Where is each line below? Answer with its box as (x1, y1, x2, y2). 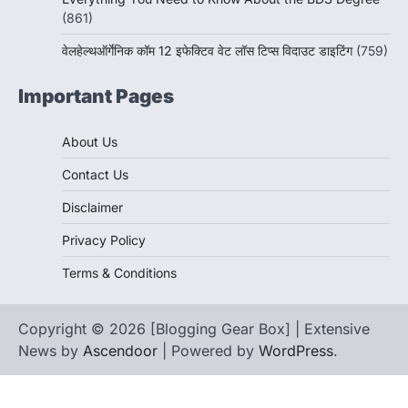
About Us (62, 134, 117, 150)
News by (18, 342, 83, 361)
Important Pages (18, 85, 174, 108)
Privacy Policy (62, 232, 146, 249)
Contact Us (62, 167, 128, 183)
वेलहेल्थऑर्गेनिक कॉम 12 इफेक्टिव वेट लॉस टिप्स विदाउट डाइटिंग (62, 43, 352, 59)
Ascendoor (83, 342, 158, 361)
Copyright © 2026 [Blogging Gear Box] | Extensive (18, 320, 370, 339)
